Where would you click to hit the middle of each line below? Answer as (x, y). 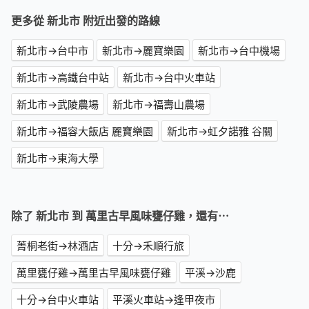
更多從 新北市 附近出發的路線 (86, 21)
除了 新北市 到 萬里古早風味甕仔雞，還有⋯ (120, 216)
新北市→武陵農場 (58, 104)
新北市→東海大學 (58, 158)
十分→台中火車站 (58, 300)
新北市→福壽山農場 (159, 104)
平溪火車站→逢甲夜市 (164, 300)
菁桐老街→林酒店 (58, 246)
